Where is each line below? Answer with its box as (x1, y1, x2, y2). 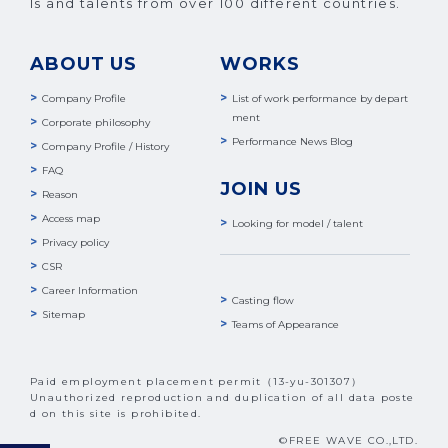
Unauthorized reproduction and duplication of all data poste (30, 391, 415, 405)
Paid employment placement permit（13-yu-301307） (30, 375, 363, 389)
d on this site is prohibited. (30, 407, 202, 421)
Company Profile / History (42, 140, 169, 154)
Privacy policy (42, 236, 109, 250)
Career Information (42, 284, 138, 298)
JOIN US (220, 178, 302, 201)
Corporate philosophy (42, 116, 150, 130)
